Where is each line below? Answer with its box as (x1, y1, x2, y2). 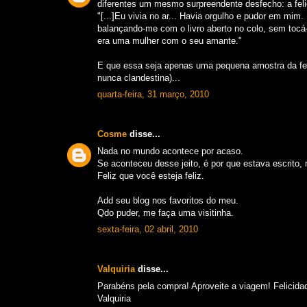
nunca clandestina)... (97, 72, 180, 83)
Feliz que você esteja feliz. (97, 170, 204, 181)
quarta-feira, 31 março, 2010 (97, 89, 209, 100)
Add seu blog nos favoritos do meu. (97, 195, 238, 206)
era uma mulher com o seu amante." (97, 35, 242, 46)
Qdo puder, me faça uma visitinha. (97, 207, 234, 218)
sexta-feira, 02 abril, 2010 (97, 224, 198, 235)
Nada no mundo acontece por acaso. (97, 145, 243, 156)
